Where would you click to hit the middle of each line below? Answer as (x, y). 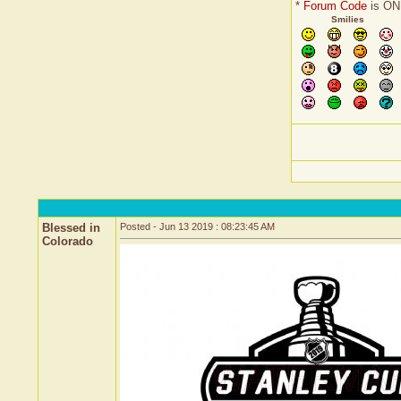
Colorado (68, 241)
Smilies (347, 19)
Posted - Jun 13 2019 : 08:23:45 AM (197, 226)
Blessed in (71, 228)
